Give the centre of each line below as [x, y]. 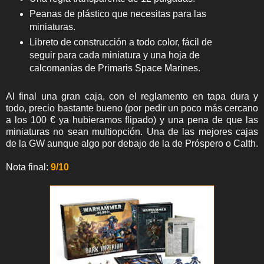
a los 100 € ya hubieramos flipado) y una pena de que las [132, 120]
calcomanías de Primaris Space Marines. [115, 68]
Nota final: [28, 167]
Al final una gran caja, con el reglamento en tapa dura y [132, 97]
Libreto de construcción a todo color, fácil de [121, 42]
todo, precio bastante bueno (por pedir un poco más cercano [132, 108]
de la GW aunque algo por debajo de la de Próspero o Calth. [132, 144]
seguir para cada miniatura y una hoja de [114, 55]
